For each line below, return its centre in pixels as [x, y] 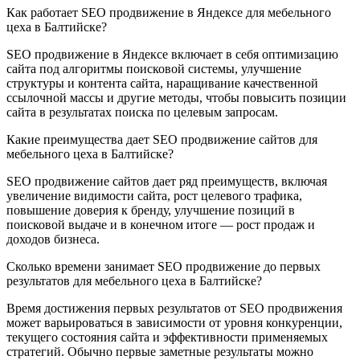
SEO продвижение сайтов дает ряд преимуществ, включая [167, 182]
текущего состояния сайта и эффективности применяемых [167, 337]
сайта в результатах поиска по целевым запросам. [142, 112]
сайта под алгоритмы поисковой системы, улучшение [154, 69]
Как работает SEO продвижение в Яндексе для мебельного [169, 13]
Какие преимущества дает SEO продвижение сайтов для [162, 140]
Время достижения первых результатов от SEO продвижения [174, 309]
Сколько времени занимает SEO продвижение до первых [164, 267]
